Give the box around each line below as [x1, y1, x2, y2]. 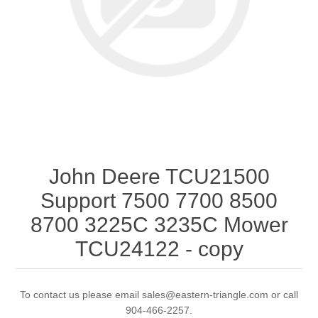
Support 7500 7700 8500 [40, 188, 278, 212]
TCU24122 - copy [75, 236, 243, 261]
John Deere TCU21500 [48, 164, 270, 188]
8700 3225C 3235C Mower [30, 212, 288, 236]
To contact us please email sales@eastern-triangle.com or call [20, 288, 298, 300]
